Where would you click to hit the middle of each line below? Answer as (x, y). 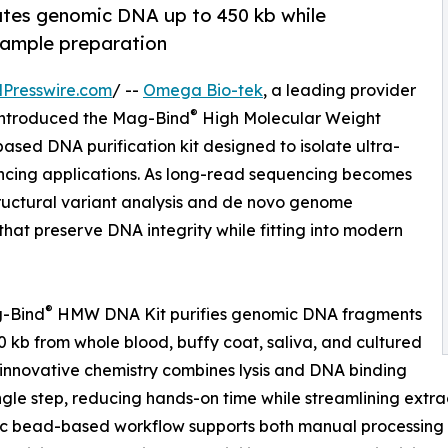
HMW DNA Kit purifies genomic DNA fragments (237, 314)
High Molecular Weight (289, 118)
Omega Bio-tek (203, 90)
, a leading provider (339, 90)
